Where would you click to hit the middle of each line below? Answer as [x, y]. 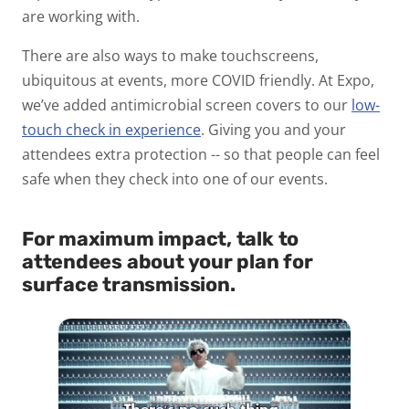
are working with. [81, 16]
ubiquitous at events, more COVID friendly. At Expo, [198, 80]
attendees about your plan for [168, 261]
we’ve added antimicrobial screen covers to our [187, 105]
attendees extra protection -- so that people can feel [201, 154]
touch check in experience [111, 129]
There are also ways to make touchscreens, [170, 55]
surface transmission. [129, 284]
